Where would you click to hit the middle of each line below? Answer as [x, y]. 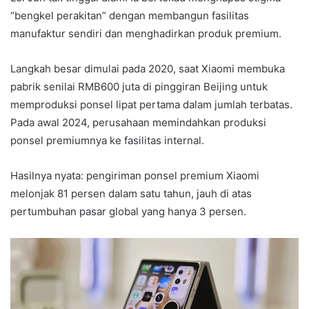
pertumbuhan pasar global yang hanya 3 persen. [128, 211]
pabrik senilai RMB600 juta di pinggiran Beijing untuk [139, 86]
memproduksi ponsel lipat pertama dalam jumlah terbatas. [151, 104]
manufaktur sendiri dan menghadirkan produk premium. [146, 33]
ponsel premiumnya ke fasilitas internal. [107, 140]
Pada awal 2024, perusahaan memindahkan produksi [138, 122]
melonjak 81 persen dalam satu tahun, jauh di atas [131, 193]
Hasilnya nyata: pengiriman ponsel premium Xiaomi [135, 175]
